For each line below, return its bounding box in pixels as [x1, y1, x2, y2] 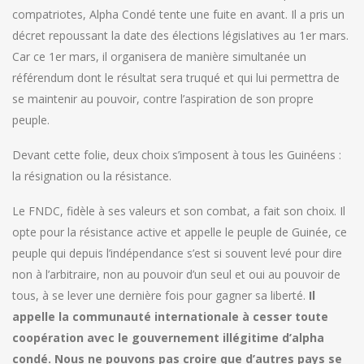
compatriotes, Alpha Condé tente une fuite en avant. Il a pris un [12, 6, 344, 23]
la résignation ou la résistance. [12, 168, 171, 184]
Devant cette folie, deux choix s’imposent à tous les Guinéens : [12, 147, 341, 163]
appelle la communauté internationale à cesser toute [12, 309, 328, 325]
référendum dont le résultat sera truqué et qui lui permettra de [12, 70, 340, 86]
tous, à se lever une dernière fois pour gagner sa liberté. [12, 288, 309, 304]
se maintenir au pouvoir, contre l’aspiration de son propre [12, 91, 314, 107]
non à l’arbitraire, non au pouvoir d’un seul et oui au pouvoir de [12, 266, 340, 283]
